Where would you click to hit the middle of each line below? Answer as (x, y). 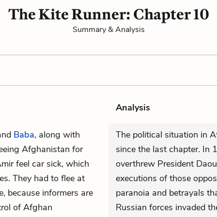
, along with (57, 135)
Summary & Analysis (108, 30)
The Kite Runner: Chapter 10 (108, 14)
